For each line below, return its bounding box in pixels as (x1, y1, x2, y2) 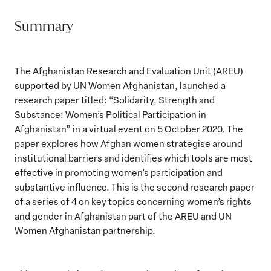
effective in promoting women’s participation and (15, 166, 223, 178)
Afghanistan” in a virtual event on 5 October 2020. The (15, 123, 243, 135)
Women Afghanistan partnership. (15, 224, 155, 237)
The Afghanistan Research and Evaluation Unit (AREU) (15, 65, 243, 77)
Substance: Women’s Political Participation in (15, 108, 206, 120)
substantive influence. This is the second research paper (15, 181, 255, 193)
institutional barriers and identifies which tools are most (15, 152, 252, 164)
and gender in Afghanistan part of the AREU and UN (15, 210, 232, 222)
